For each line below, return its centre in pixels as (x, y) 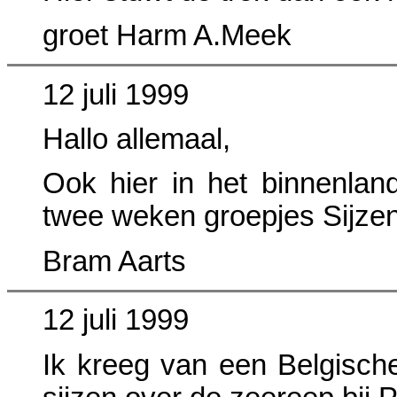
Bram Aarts (114, 261)
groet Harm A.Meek (167, 36)
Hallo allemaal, (136, 140)
